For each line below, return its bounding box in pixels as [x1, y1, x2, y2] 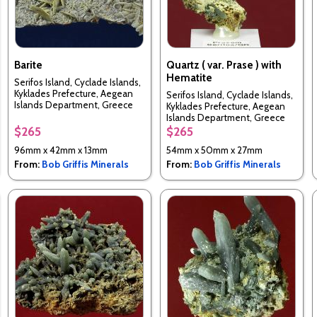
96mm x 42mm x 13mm [13, 144, 108, 156]
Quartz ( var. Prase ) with [166, 59, 282, 72]
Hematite [166, 71, 212, 85]
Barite [13, 59, 42, 72]
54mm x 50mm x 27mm [166, 144, 263, 156]
